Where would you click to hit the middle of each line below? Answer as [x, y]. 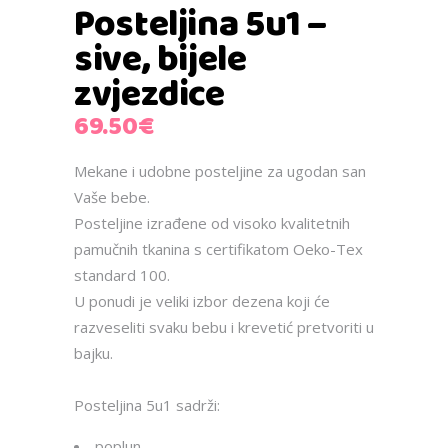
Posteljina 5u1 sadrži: [147, 405]
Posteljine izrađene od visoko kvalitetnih [212, 223]
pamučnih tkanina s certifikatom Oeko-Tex [218, 249]
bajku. [93, 353]
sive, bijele [160, 60]
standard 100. [122, 275]
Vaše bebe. [112, 197]
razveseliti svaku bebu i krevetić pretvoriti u [224, 327]
